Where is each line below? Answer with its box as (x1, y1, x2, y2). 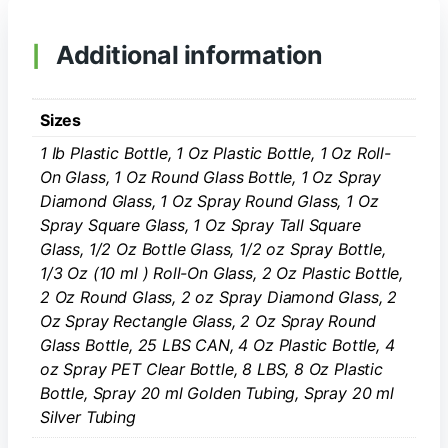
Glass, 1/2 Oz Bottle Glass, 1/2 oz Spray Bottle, (40, 239, 386, 259)
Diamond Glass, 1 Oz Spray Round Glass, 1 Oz (40, 191, 379, 211)
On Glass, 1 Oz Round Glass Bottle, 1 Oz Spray (40, 167, 382, 187)
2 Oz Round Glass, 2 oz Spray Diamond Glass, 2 (40, 287, 398, 307)
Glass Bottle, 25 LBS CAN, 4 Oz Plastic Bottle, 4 (40, 335, 395, 355)
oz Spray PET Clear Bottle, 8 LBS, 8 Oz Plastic (40, 359, 383, 379)
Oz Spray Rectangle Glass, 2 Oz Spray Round (40, 311, 376, 331)
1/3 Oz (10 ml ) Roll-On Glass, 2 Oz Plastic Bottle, (40, 263, 404, 283)
